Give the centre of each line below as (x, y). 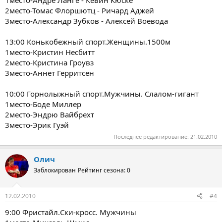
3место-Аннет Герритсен (50, 73)
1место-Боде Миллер (43, 104)
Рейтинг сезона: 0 (104, 170)
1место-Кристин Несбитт (50, 52)
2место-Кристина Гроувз (49, 62)
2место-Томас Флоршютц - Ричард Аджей (80, 10)
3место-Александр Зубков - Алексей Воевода (86, 21)
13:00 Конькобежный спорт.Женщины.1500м (88, 41)
